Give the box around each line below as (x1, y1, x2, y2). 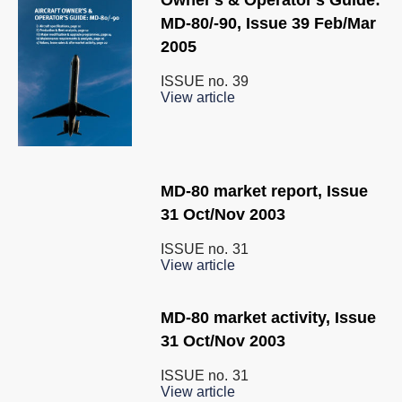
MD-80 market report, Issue (161, 181, 368, 200)
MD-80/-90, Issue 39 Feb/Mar (161, 14, 376, 33)
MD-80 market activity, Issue (161, 308, 376, 327)
